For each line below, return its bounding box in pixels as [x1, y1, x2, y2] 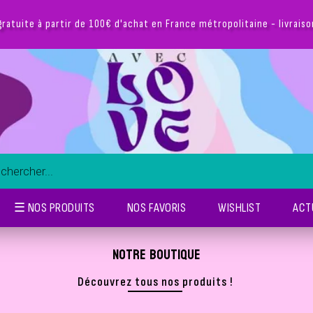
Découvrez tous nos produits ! [77, 275, 233, 289]
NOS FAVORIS [126, 201, 186, 215]
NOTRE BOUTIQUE [112, 242, 201, 268]
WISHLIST [218, 201, 261, 215]
